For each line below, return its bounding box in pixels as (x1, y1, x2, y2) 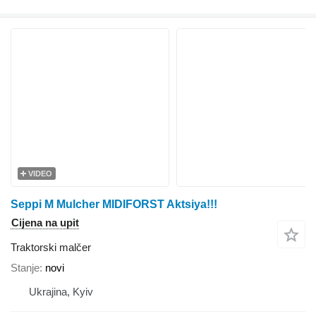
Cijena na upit (11, 217, 79, 229)
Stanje (11, 262, 39, 274)
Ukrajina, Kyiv (29, 286, 93, 298)
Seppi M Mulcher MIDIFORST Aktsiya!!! (11, 198, 217, 210)
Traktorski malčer (11, 241, 91, 253)
